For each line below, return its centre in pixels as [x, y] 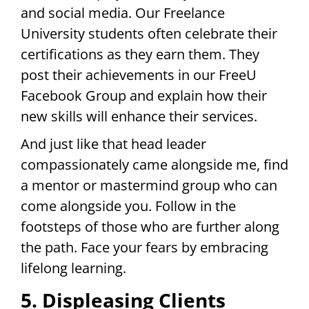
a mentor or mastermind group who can [149, 185]
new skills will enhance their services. [139, 116]
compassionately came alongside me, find [154, 164]
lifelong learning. [73, 268]
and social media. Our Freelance [123, 12]
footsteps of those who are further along [150, 226]
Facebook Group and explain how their [144, 95]
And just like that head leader [113, 143]
